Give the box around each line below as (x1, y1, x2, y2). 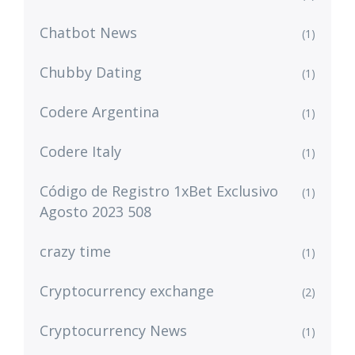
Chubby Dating (40, 63, 142, 82)
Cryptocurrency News (40, 321, 187, 340)
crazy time (40, 242, 111, 261)
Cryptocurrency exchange (40, 281, 214, 300)
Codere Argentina (40, 102, 159, 121)
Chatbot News (40, 23, 137, 42)
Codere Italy (40, 142, 121, 161)
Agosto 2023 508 (40, 202, 151, 221)
